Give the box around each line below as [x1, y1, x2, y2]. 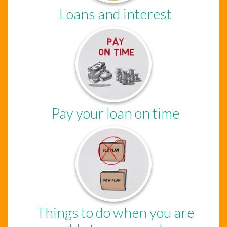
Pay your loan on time [51, 104, 179, 122]
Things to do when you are [36, 203, 194, 221]
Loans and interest [59, 5, 172, 22]
